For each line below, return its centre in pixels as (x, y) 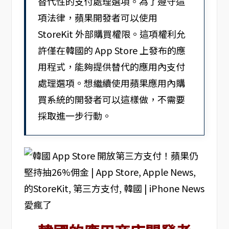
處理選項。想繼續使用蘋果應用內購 (112, 83)
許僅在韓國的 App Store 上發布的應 (112, 50)
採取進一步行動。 (75, 115)
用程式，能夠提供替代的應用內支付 (112, 66)
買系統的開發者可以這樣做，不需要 (112, 99)
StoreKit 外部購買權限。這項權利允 (112, 33)
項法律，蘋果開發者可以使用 (98, 17)
